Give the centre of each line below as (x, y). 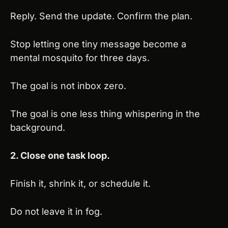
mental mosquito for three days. (80, 58)
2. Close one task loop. (60, 155)
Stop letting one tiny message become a (98, 44)
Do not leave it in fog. (56, 211)
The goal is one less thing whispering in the (105, 113)
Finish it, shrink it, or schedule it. (80, 183)
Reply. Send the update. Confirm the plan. (101, 16)
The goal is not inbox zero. (68, 85)
